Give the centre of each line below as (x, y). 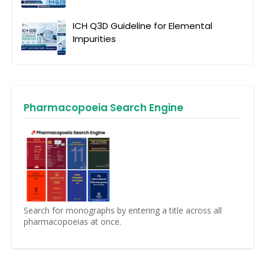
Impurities (94, 38)
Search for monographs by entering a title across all (123, 210)
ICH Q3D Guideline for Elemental (143, 25)
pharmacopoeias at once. (72, 221)
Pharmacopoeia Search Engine (104, 107)
